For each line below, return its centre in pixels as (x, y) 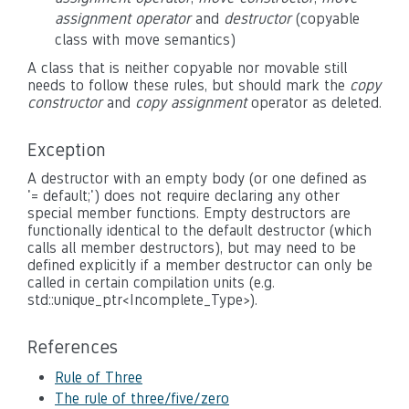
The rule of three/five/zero (142, 399)
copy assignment (191, 103)
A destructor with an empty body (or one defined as (197, 178)
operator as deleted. (314, 103)
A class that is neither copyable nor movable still (187, 68)
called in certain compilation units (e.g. (151, 283)
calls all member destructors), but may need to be (192, 248)
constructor (65, 103)
